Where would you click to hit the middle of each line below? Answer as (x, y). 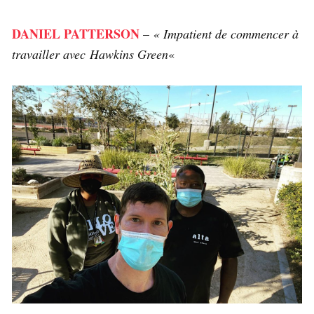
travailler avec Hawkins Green (90, 54)
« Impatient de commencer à (226, 34)
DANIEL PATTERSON (76, 34)
